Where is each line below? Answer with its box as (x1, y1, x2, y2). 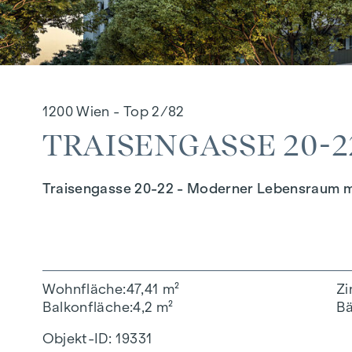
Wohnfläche (42, 280, 123, 297)
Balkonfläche (42, 299, 130, 315)
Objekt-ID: (42, 331, 112, 346)
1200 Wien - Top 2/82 (42, 104, 185, 119)
